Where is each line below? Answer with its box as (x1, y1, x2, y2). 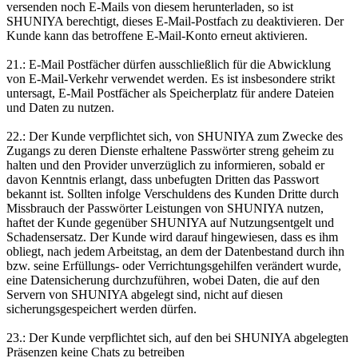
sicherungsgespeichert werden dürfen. (6, 301, 197, 316)
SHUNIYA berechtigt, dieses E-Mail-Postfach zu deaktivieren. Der (6, 14, 344, 28)
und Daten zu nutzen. (6, 100, 114, 114)
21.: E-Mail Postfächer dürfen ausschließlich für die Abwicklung (6, 57, 331, 71)
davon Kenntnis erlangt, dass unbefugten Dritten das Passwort (6, 172, 319, 186)
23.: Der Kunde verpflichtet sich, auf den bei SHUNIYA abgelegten (6, 330, 348, 344)
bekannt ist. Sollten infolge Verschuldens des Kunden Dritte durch (6, 186, 339, 201)
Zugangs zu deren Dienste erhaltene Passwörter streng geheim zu (6, 143, 334, 157)
